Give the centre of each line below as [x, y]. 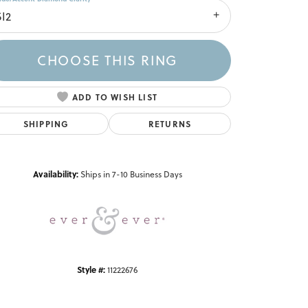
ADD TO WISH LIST [115, 97]
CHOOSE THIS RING [107, 60]
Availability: [55, 174]
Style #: [91, 269]
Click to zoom [176, 130]
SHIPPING [46, 123]
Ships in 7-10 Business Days [131, 174]
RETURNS [170, 123]
